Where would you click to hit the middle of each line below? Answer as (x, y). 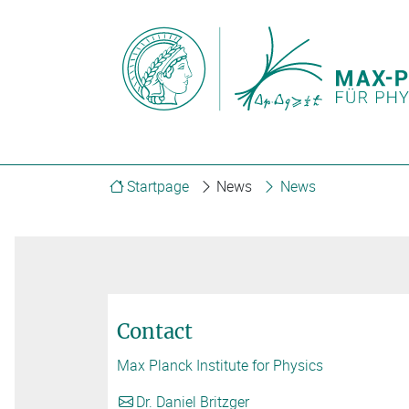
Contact (155, 332)
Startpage (157, 186)
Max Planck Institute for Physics (220, 366)
